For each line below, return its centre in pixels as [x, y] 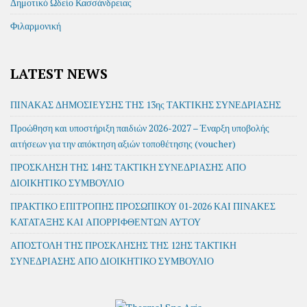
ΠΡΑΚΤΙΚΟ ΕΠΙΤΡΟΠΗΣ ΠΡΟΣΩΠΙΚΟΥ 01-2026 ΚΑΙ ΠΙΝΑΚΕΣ [143, 206]
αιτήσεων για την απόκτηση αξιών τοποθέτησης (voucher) [123, 144]
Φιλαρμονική [36, 26]
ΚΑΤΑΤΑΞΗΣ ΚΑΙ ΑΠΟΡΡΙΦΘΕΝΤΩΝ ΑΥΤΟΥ [106, 222]
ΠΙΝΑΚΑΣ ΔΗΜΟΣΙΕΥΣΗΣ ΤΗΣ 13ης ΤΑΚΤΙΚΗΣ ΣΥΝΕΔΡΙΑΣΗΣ [146, 105]
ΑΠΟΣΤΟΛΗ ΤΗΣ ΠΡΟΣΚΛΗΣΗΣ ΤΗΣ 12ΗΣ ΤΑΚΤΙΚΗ [123, 245]
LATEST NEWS [59, 74]
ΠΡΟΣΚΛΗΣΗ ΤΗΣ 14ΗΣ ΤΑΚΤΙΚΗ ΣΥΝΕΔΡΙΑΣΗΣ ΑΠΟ [128, 167]
